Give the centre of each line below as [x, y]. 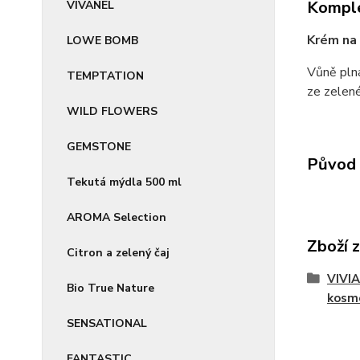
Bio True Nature [110, 288]
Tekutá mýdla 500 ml [124, 182]
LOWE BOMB [102, 41]
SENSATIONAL [107, 323]
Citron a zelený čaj [118, 253]
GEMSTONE [99, 147]
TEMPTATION [105, 76]
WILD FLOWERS [112, 111]
